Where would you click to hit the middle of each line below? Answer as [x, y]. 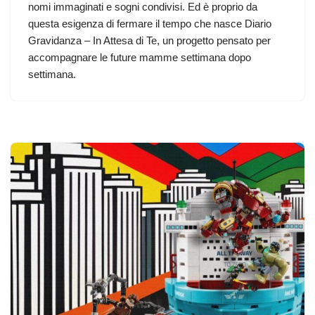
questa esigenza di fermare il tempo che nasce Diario [150, 24]
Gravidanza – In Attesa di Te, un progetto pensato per [149, 41]
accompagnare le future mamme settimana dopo [140, 58]
